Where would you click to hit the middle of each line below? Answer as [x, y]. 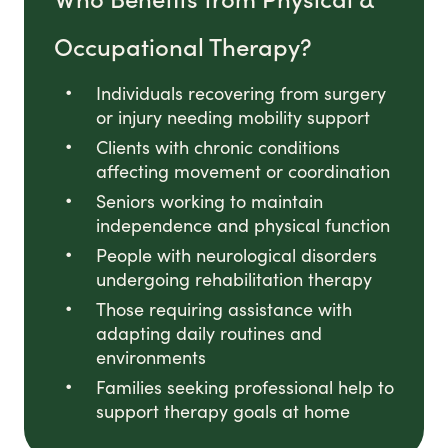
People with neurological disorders [236, 255]
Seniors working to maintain [209, 201]
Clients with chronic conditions [218, 147]
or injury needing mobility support [233, 117]
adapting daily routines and [209, 333]
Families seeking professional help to [245, 387]
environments [151, 357]
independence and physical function [243, 225]
